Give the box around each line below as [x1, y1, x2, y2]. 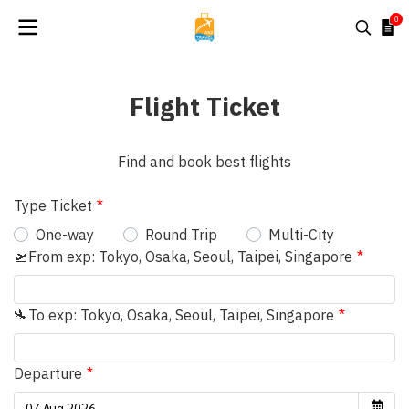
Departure [14, 364, 82, 383]
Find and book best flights [118, 152, 291, 171]
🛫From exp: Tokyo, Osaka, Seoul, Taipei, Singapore [14, 247, 352, 266]
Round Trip [145, 225, 217, 244]
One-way [36, 225, 94, 244]
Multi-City [268, 225, 334, 244]
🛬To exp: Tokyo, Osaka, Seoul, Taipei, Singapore [14, 306, 334, 324]
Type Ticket [14, 196, 92, 215]
